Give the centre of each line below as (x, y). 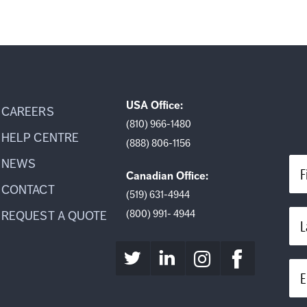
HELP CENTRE (40, 137)
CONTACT (28, 189)
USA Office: (154, 106)
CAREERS (28, 111)
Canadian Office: (167, 176)
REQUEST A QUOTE (54, 216)
